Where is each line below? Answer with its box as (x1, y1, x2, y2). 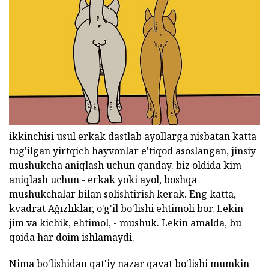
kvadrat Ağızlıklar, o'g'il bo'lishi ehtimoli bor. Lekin (9, 202, 243, 216)
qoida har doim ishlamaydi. (9, 231, 134, 244)
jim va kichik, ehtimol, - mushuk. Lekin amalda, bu (9, 216, 241, 230)
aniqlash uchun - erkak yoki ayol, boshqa (9, 173, 197, 187)
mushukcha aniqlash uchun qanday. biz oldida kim (9, 159, 241, 172)
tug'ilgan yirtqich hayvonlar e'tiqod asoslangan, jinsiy (9, 144, 256, 158)
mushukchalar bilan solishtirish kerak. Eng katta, (9, 187, 236, 201)
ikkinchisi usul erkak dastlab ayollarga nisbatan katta (9, 130, 256, 144)
